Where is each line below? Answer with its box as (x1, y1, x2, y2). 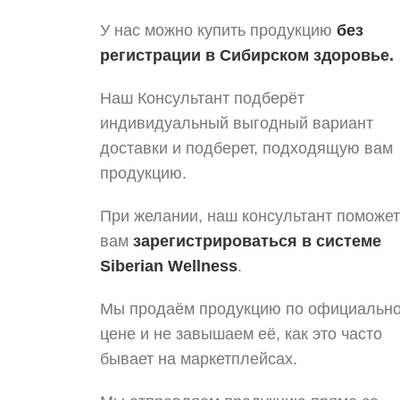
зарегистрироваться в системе (133, 232, 381, 250)
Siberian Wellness (100, 257, 237, 275)
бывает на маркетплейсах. (100, 350, 297, 368)
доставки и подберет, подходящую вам (100, 139, 393, 157)
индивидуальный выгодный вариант (100, 114, 373, 132)
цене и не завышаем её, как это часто (100, 325, 382, 343)
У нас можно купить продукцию (100, 21, 332, 39)
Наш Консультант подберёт (100, 89, 304, 107)
